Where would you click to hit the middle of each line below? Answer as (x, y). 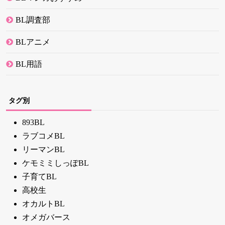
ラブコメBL (43, 136)
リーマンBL (43, 150)
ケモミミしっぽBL (55, 163)
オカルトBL (43, 204)
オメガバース (46, 217)
